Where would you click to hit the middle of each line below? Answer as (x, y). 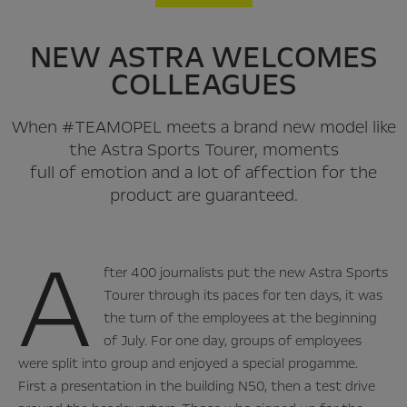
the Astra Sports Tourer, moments (203, 150)
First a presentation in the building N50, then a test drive (197, 387)
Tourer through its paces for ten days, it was (243, 296)
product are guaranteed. (203, 196)
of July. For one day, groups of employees (233, 341)
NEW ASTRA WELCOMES (203, 58)
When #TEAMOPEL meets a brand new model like (203, 128)
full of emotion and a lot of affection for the (203, 173)
